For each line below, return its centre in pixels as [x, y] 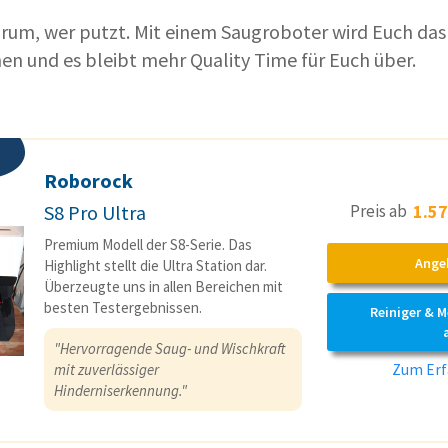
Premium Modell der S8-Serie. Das [148, 245]
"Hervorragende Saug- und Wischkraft [169, 349]
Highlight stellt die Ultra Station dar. [155, 266]
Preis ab [381, 210]
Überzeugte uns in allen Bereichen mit [163, 287]
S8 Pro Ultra [95, 213]
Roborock [88, 181]
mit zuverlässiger [106, 370]
